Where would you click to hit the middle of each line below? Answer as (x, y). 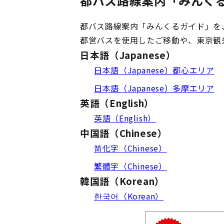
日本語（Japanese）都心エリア (154, 70)
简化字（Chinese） (130, 148)
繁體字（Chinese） (130, 166)
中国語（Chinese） (124, 133)
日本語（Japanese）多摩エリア (154, 88)
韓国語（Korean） (122, 181)
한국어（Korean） (129, 196)
